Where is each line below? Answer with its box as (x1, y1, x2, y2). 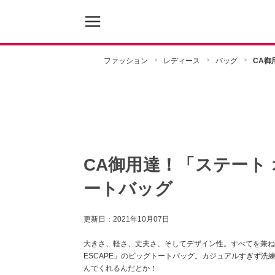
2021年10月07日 (112, 215, 169, 223)
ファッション (103, 56, 148, 65)
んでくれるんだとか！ (83, 264, 157, 273)
